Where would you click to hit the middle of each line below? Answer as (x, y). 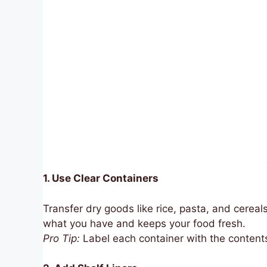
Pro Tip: (61, 238)
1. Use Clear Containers (101, 178)
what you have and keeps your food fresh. (144, 223)
